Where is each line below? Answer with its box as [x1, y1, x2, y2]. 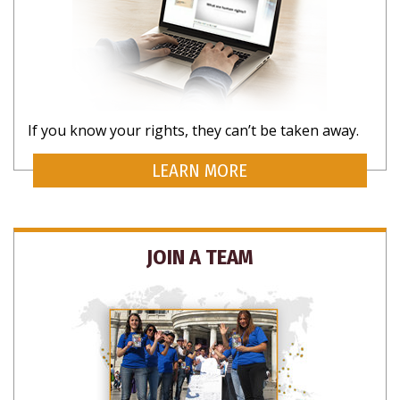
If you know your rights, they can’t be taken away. [28, 120, 359, 140]
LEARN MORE [152, 159, 248, 182]
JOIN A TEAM [146, 244, 254, 270]
